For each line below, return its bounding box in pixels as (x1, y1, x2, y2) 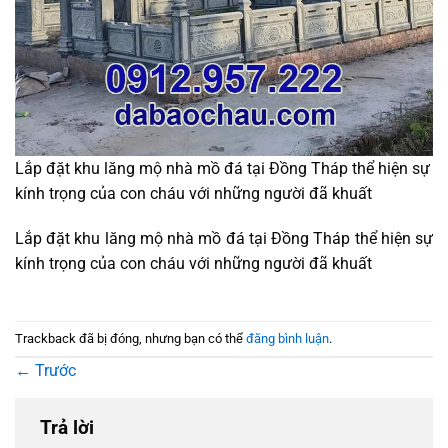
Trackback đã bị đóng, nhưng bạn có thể (15, 330, 246, 346)
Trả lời (40, 416, 99, 440)
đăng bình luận (246, 330, 329, 346)
